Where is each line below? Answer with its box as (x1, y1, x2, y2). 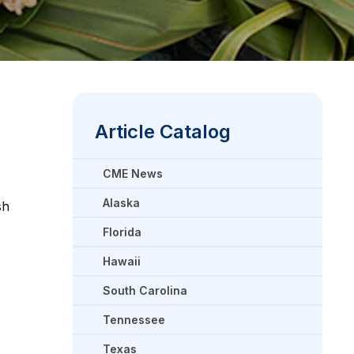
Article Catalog (95, 120, 231, 143)
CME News (103, 167, 163, 180)
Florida (103, 225, 141, 239)
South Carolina (103, 284, 187, 297)
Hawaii (103, 254, 141, 268)
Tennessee (103, 313, 165, 326)
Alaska (103, 196, 140, 209)
